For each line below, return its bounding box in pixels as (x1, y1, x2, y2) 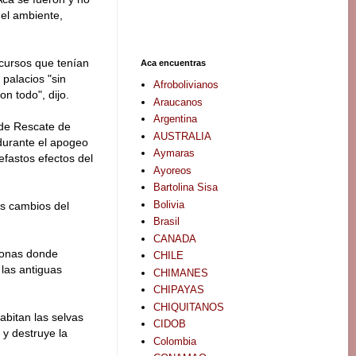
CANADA (153, 232, 197, 245)
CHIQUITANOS (153, 300, 225, 313)
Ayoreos (153, 164, 192, 176)
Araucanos (153, 95, 203, 108)
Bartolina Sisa (153, 181, 219, 194)
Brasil (153, 215, 180, 228)
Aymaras (153, 147, 195, 160)
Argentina (153, 113, 198, 126)
